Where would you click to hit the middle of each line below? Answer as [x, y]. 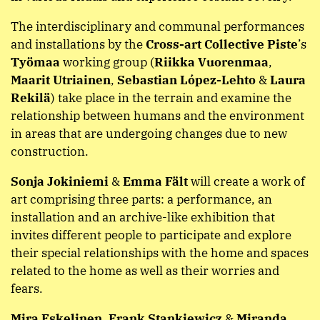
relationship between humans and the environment [157, 116]
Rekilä [31, 98]
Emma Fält [155, 182]
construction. [50, 152]
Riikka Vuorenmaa [211, 62]
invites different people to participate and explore [151, 235]
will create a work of [246, 182]
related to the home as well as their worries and [145, 271]
